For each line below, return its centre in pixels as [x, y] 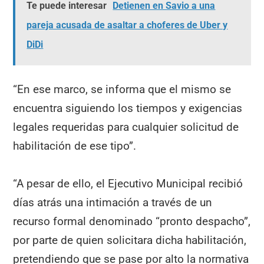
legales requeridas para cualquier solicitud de [126, 127]
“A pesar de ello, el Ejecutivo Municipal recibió [128, 184]
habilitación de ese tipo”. [75, 146]
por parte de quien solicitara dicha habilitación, [130, 240]
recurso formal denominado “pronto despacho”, [132, 222]
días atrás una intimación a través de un [113, 203]
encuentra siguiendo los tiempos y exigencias [128, 108]
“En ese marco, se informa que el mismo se [122, 89]
